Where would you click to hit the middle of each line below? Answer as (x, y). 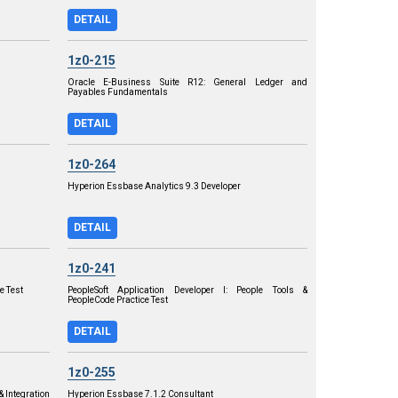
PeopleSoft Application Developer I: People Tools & (187, 290)
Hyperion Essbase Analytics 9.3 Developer (154, 186)
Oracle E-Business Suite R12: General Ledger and (187, 82)
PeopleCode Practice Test (118, 299)
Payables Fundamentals (118, 92)
